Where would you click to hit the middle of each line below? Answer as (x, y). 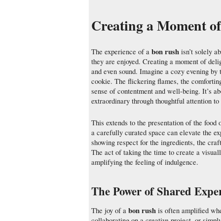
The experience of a (121, 51)
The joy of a (110, 211)
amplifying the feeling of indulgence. (145, 162)
